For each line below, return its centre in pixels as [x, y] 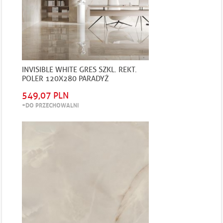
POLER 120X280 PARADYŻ [66, 79]
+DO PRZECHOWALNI [51, 105]
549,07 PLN [46, 96]
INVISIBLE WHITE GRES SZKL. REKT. [80, 70]
